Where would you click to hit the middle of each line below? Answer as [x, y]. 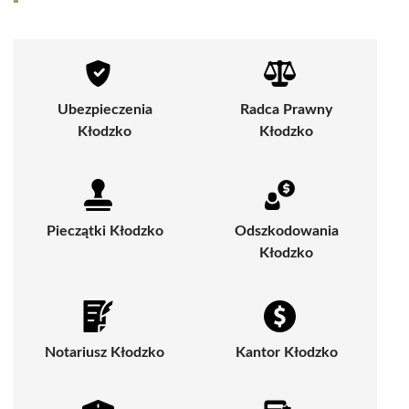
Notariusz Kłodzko [105, 352]
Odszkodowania [286, 231]
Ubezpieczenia [105, 109]
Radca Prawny [286, 109]
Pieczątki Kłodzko [105, 231]
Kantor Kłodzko [286, 352]
